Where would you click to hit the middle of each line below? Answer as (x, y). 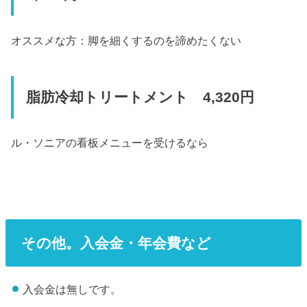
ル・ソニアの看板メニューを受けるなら (110, 143)
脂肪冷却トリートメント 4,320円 (140, 98)
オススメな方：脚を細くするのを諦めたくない (126, 40)
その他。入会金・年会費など (116, 243)
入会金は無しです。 (72, 289)
